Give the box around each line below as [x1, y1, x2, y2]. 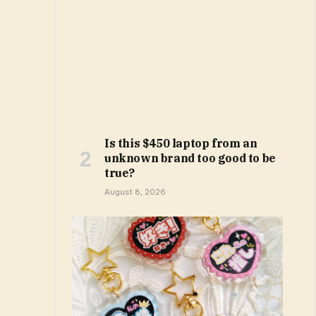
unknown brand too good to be [104, 151, 276, 166]
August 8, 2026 [104, 187, 166, 197]
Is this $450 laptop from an [104, 136, 257, 151]
